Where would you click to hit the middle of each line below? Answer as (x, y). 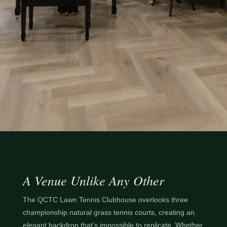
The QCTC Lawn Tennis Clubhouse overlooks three (105, 200)
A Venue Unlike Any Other (93, 180)
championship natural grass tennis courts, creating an (108, 212)
